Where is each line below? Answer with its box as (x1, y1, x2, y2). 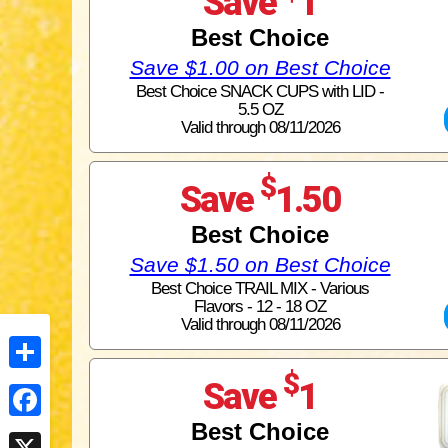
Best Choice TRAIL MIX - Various (151, 278, 369, 298)
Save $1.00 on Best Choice (129, 55, 391, 79)
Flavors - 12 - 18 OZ (194, 296, 326, 316)
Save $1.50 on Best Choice (129, 252, 391, 276)
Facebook (9, 423, 69, 440)
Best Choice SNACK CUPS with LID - (136, 81, 384, 101)
